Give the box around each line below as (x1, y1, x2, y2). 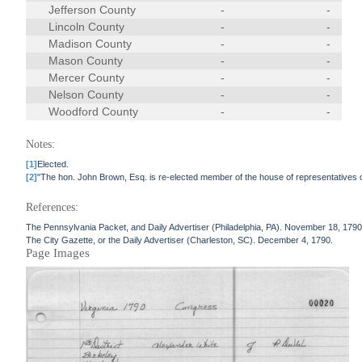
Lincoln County (48, 20, 125, 33)
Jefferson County (48, 3, 137, 16)
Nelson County (48, 88, 124, 101)
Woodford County (48, 105, 139, 118)
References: (26, 201, 79, 213)
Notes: (26, 138, 56, 150)
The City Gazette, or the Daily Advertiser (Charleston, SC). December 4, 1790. (26, 235, 334, 245)
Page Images (26, 246, 90, 259)
